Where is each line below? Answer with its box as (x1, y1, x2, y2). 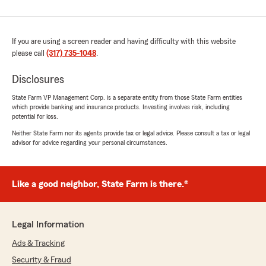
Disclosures (12, 74, 64, 86)
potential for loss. (12, 113, 58, 121)
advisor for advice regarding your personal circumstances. (12, 139, 167, 147)
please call (12, 49, 46, 58)
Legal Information (12, 220, 84, 230)
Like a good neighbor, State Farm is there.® (12, 179, 188, 189)
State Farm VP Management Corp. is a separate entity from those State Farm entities (12, 94, 242, 102)
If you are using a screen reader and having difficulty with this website (12, 37, 236, 46)
